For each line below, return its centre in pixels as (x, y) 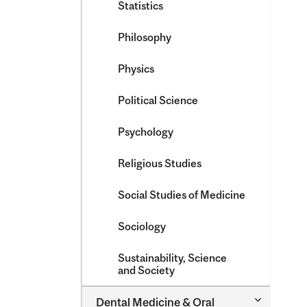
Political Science (158, 100)
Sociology (142, 226)
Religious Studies (160, 163)
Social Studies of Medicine (182, 195)
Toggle (270, 299)
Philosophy (145, 37)
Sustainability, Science (172, 258)
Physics (136, 69)
